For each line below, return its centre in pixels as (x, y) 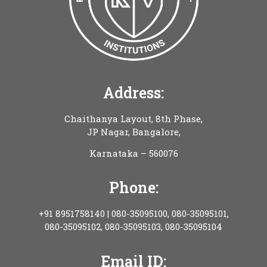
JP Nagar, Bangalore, (133, 131)
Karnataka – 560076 (133, 153)
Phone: (133, 188)
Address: (133, 92)
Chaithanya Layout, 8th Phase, (133, 118)
